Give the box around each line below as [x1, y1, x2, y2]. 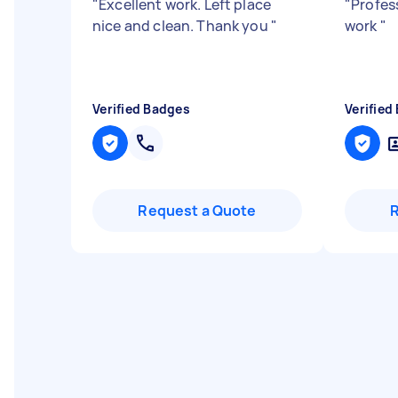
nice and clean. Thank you [92, 16, 271, 36]
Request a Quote [138, 201, 257, 220]
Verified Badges [92, 100, 190, 117]
